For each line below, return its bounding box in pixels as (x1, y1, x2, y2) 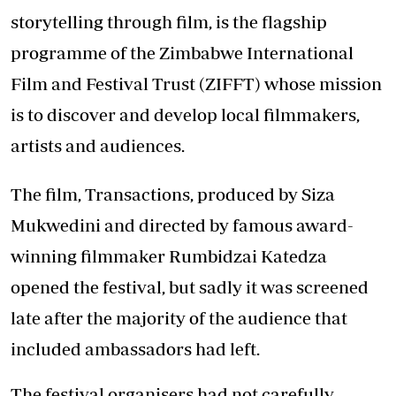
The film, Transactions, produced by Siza (11, 184, 335, 204)
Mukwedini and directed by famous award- (11, 215, 354, 235)
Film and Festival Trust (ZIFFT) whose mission (11, 73, 382, 94)
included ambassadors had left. (11, 339, 260, 359)
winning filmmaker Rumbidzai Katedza (11, 246, 327, 266)
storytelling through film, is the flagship (11, 11, 327, 32)
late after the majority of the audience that (11, 308, 347, 328)
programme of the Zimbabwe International (11, 42, 354, 63)
